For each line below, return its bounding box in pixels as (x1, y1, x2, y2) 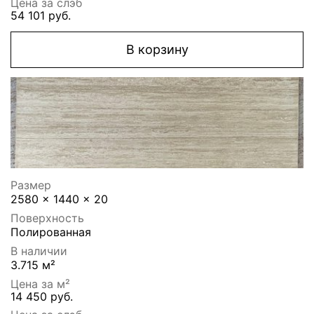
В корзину (125, 42, 189, 57)
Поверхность (11, 211, 84, 226)
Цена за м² (11, 277, 70, 292)
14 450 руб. (11, 289, 73, 304)
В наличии (11, 244, 67, 259)
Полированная (11, 225, 91, 240)
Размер (11, 178, 51, 193)
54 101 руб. (11, 8, 71, 23)
